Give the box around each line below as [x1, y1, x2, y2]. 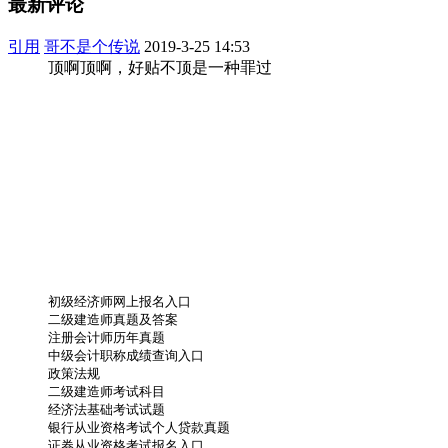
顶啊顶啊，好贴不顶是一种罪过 [48, 59, 272, 77]
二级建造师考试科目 [48, 384, 165, 400]
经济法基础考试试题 [48, 402, 165, 418]
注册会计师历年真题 [48, 330, 165, 346]
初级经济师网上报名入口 [48, 294, 191, 310]
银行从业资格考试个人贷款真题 [48, 420, 230, 436]
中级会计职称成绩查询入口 [48, 348, 204, 364]
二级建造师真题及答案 [48, 312, 178, 328]
